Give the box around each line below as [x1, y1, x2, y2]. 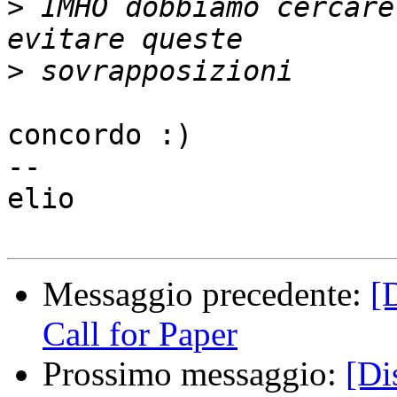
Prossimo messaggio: [43, 354, 346, 393]
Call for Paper [43, 315, 237, 354]
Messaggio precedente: [43, 275, 370, 314]
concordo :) [7, 119, 192, 152]
